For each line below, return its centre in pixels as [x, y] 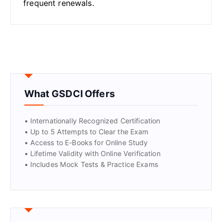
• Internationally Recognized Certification [92, 120]
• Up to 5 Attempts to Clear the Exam [86, 131]
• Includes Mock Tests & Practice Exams [91, 164]
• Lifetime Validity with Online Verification [92, 153]
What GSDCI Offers [69, 93]
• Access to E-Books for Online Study [86, 142]
